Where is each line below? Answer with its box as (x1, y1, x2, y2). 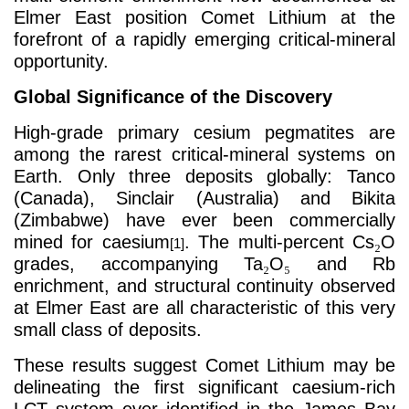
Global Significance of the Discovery (14, 87, 332, 107)
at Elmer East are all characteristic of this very (14, 298, 395, 318)
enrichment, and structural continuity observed (14, 276, 395, 296)
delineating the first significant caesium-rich (14, 377, 395, 397)
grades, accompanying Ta (14, 254, 263, 274)
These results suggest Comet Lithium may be (14, 355, 395, 375)
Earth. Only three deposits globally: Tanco (14, 166, 395, 186)
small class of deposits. (14, 320, 202, 340)
